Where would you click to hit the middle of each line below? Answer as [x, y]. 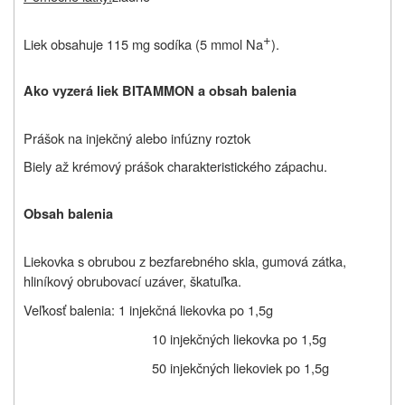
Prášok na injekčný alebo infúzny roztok [137, 138]
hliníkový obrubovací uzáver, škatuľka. [132, 281]
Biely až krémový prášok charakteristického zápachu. [175, 166]
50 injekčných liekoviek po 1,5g [240, 368]
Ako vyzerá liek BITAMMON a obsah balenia [160, 91]
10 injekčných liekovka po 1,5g [239, 339]
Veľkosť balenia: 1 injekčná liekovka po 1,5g [148, 310]
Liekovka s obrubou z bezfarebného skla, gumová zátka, [185, 261]
